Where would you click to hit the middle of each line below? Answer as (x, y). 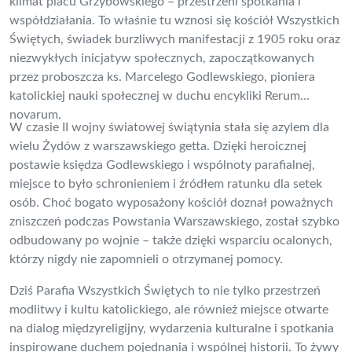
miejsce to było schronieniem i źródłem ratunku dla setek (166, 184)
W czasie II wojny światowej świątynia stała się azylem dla (169, 128)
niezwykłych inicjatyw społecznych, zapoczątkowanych (162, 59)
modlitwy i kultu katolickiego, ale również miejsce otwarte (169, 310)
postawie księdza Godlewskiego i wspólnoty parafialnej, (162, 165)
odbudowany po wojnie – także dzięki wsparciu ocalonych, (171, 241)
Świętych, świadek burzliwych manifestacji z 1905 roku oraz (175, 40)
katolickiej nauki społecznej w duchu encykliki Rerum (155, 96)
